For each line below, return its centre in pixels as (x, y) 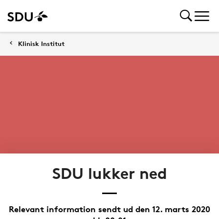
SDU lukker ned (109, 173)
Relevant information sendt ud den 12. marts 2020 (109, 209)
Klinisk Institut (41, 44)
